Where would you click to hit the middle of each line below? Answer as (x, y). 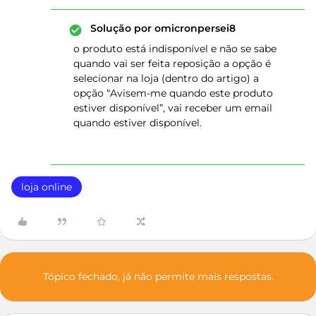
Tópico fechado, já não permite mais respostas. (158, 276)
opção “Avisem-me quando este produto (173, 93)
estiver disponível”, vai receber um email (173, 108)
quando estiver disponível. (139, 123)
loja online (47, 187)
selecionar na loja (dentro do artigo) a (166, 78)
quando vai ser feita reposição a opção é (172, 63)
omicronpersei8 (194, 28)
